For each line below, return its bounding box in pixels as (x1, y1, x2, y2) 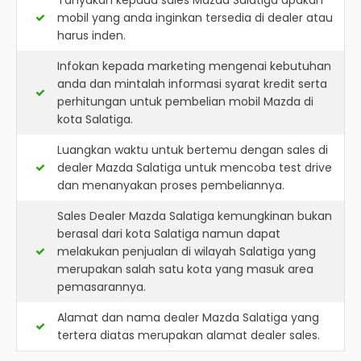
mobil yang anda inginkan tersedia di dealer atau (57, 10, 333, 26)
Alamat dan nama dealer (57, 309, 202, 326)
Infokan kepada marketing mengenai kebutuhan (57, 58, 331, 74)
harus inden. (57, 27, 126, 44)
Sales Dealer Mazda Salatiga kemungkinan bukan (57, 208, 332, 224)
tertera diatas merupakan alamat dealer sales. (57, 327, 320, 343)
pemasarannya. (57, 279, 146, 295)
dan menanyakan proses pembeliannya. (57, 177, 284, 193)
